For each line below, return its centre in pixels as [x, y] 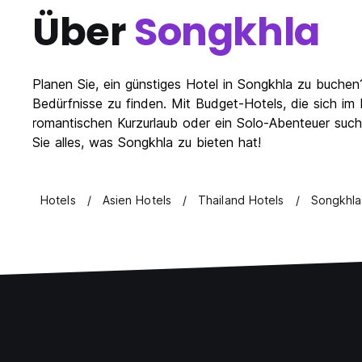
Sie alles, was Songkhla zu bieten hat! [147, 143]
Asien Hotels [137, 200]
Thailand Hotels [241, 200]
